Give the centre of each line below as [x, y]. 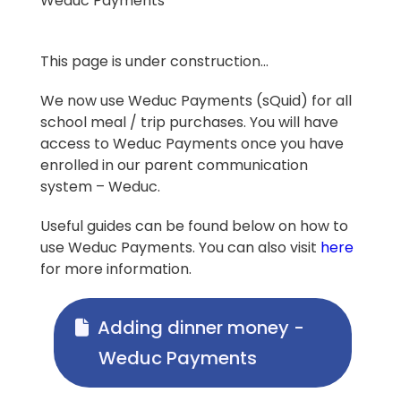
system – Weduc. [100, 187]
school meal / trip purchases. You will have [189, 122]
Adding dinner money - [201, 328]
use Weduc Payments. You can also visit [180, 247]
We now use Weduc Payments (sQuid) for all [196, 101]
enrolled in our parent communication [174, 165]
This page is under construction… [154, 61]
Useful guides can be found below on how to [194, 226]
